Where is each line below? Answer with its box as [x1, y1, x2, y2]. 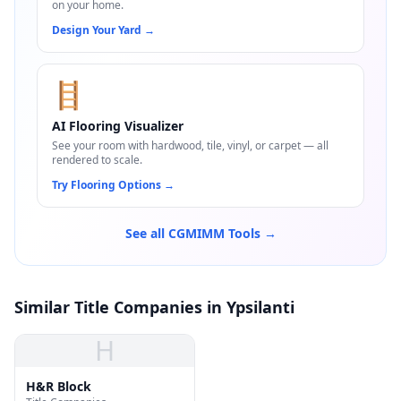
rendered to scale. [52, 152, 142, 167]
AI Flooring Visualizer [52, 117, 183, 134]
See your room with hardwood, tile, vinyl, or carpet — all [52, 138, 328, 153]
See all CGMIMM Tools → [124, 225, 277, 242]
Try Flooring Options [52, 177, 161, 192]
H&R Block [26, 378, 91, 395]
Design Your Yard [52, 22, 141, 38]
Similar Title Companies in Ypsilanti [14, 296, 294, 318]
